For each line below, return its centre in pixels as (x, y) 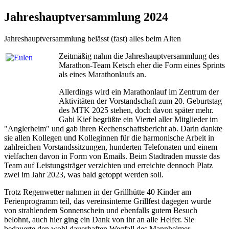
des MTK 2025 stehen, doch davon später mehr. (136, 110)
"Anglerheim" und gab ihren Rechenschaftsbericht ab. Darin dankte (113, 128)
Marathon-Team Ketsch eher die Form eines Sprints (142, 65)
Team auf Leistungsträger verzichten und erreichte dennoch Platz (108, 165)
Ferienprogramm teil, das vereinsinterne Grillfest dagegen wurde (108, 201)
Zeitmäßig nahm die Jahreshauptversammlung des (139, 56)
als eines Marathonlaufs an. (102, 74)
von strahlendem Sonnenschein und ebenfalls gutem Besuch (101, 210)
